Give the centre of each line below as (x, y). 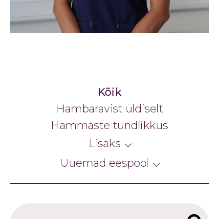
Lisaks (105, 144)
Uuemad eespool (105, 163)
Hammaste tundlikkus (109, 126)
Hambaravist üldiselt (109, 109)
